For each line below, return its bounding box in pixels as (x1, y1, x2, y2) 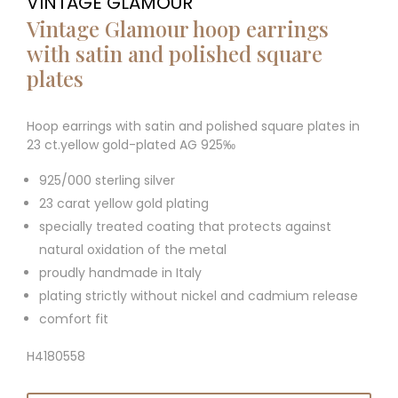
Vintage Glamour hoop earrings (27, 13, 329, 43)
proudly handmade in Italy (39, 263, 202, 282)
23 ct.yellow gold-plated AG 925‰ (27, 135, 235, 154)
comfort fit (39, 309, 108, 328)
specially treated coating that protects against (39, 217, 331, 235)
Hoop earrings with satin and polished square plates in (27, 116, 360, 135)
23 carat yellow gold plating (39, 194, 209, 212)
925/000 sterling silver (39, 171, 175, 189)
